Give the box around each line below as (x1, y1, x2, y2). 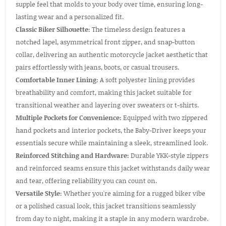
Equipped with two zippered (122, 113, 208, 123)
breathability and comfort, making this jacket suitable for (16, 88, 192, 97)
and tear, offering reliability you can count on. (16, 176, 157, 186)
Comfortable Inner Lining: (16, 75, 98, 85)
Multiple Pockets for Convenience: (16, 113, 122, 123)
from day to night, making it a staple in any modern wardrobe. (16, 214, 208, 223)
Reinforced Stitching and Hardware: (16, 151, 129, 160)
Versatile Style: (16, 189, 62, 198)
